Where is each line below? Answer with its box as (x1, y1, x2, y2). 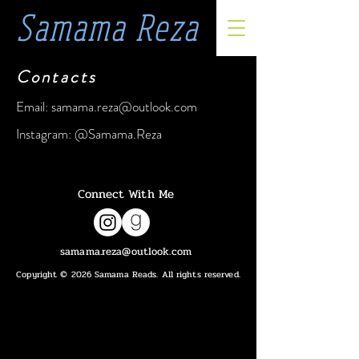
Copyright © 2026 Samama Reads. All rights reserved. (16, 268, 240, 281)
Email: (16, 97, 51, 116)
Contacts (16, 65, 98, 89)
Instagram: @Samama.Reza (16, 124, 162, 143)
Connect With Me (77, 184, 175, 204)
